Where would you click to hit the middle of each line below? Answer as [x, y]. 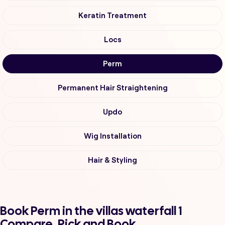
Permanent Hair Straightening [113, 88]
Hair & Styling [113, 160]
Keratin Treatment [113, 16]
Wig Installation [113, 136]
